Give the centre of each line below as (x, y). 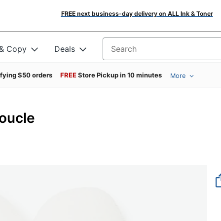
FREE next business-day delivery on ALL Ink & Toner (137, 14)
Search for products (140, 52)
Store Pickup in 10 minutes (120, 75)
